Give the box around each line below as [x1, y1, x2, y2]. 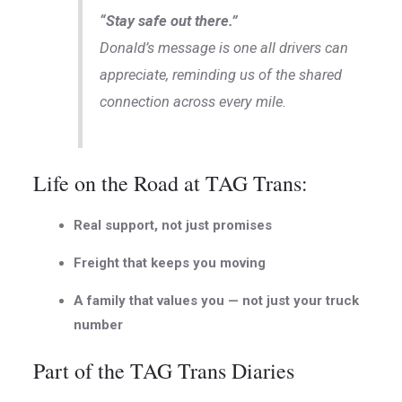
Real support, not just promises [74, 217, 273, 234]
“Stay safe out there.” [100, 13, 239, 31]
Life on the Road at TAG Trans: [33, 169, 309, 198]
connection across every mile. [100, 93, 287, 111]
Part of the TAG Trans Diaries [33, 355, 295, 385]
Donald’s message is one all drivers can [100, 39, 349, 57]
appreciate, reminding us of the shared [100, 66, 343, 84]
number [74, 317, 124, 334]
